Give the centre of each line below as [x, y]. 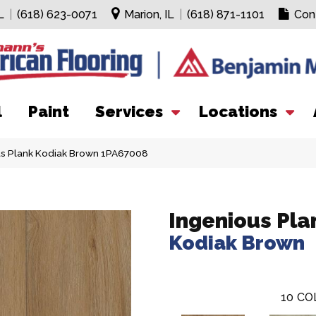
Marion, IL [149, 14]
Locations [238, 111]
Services [129, 111]
